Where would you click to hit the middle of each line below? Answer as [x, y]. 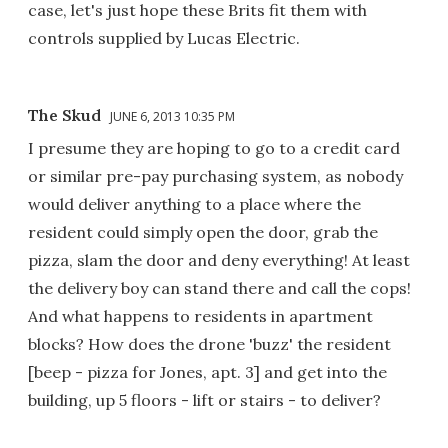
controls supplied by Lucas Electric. [164, 37]
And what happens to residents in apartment [200, 315]
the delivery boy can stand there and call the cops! [219, 287]
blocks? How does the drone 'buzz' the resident [209, 343]
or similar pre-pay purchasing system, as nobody [215, 175]
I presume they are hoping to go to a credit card [214, 147]
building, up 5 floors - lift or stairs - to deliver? [204, 399]
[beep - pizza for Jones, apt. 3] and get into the [207, 371]
